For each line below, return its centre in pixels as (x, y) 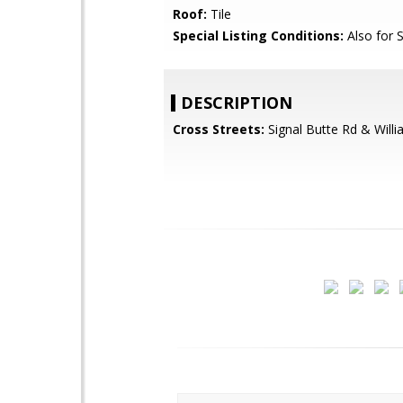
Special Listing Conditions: (258, 36)
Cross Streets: (219, 129)
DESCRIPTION (237, 103)
